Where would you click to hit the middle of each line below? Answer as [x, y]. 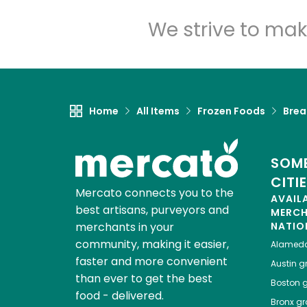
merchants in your [124, 228]
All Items [158, 111]
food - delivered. [119, 296]
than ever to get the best [144, 279]
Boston [285, 283]
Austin [283, 264]
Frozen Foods [231, 111]
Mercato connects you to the [154, 193]
